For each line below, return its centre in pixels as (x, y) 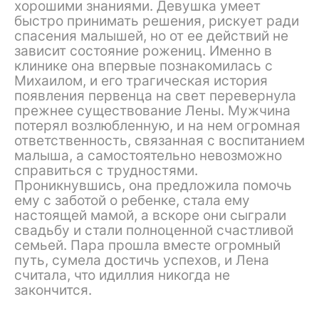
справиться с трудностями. (106, 171)
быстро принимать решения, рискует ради (157, 21)
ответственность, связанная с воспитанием (159, 141)
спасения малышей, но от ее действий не (151, 36)
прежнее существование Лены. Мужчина (152, 111)
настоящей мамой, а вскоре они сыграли (150, 215)
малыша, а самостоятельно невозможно (148, 156)
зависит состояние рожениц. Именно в (143, 51)
